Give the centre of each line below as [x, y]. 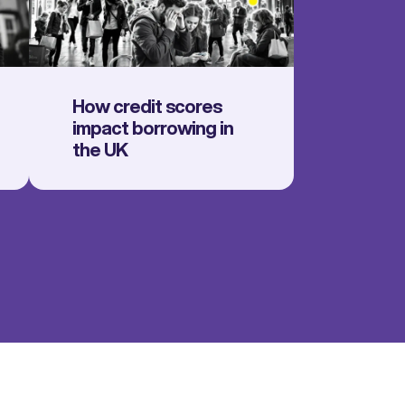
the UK [99, 150]
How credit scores [146, 107]
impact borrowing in [152, 128]
